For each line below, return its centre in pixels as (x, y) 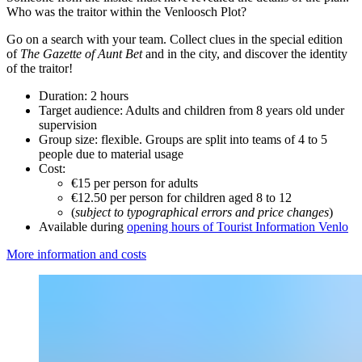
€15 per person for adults (135, 183)
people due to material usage (111, 154)
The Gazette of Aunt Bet (81, 53)
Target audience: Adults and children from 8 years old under (192, 110)
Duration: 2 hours (84, 95)
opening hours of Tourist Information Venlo (238, 226)
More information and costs (76, 254)
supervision (68, 124)
